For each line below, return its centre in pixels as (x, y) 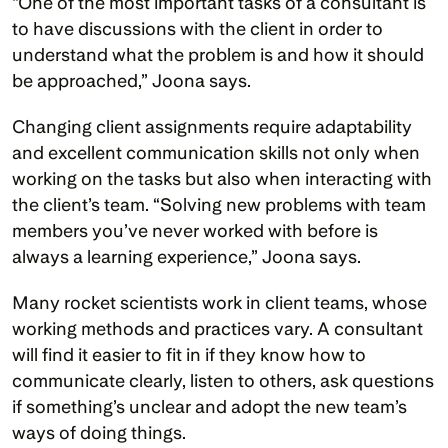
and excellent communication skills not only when (216, 152)
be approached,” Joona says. (133, 80)
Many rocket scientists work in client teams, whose (219, 302)
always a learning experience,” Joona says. (186, 256)
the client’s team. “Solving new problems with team (219, 204)
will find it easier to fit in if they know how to (189, 354)
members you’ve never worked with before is (195, 230)
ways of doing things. (101, 432)
